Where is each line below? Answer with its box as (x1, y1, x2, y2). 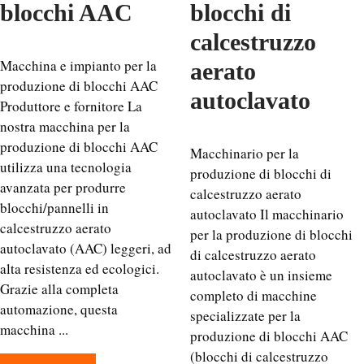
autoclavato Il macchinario (190, 205, 344, 223)
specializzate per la (190, 306, 301, 325)
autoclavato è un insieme (190, 266, 332, 284)
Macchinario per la (190, 144, 299, 162)
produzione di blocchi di (190, 164, 331, 183)
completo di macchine (190, 286, 317, 305)
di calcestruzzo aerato (190, 245, 316, 264)
